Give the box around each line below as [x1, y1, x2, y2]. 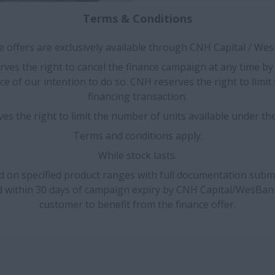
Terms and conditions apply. [72, 129, 203, 142]
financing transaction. [88, 90, 187, 103]
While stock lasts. [98, 149, 177, 162]
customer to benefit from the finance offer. [39, 198, 236, 211]
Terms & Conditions [83, 11, 192, 26]
